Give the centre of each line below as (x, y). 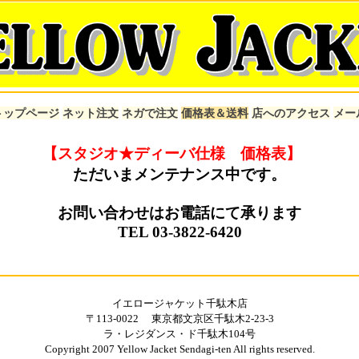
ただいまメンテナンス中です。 (179, 174)
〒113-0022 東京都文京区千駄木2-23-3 (179, 319)
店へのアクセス (291, 113)
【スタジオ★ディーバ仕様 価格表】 (172, 153)
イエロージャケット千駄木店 (179, 303)
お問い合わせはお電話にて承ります (179, 212)
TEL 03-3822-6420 (179, 232)
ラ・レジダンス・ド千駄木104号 (179, 334)
